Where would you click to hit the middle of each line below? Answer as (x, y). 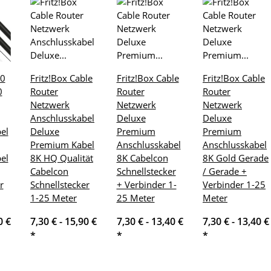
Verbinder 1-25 (234, 184)
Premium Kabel (62, 144)
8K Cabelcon (142, 158)
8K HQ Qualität (62, 158)
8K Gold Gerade (236, 158)
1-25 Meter (54, 198)
